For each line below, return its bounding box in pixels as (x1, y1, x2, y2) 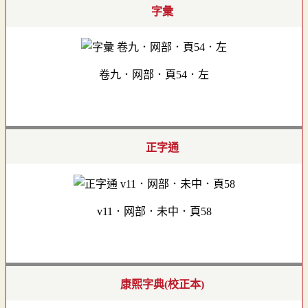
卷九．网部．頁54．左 (99, 69, 209, 81)
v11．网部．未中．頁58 (96, 205, 212, 217)
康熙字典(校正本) (120, 278, 204, 290)
